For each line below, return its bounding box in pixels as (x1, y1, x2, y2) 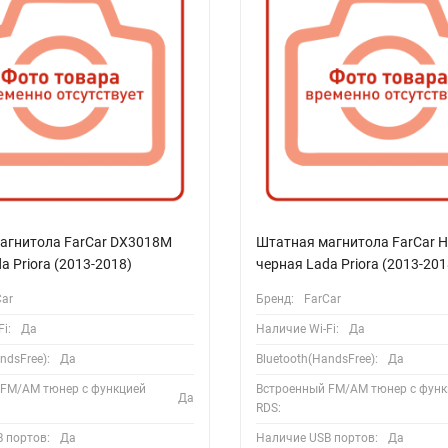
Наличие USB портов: (255, 430, 378, 445)
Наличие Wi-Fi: (255, 321, 339, 336)
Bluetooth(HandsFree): (255, 351, 378, 366)
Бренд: (255, 291, 294, 306)
